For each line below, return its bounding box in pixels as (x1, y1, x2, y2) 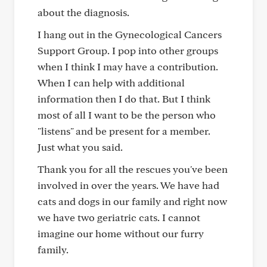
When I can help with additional (38, 76, 185, 89)
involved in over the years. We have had (38, 179, 219, 191)
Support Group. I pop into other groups (38, 44, 218, 57)
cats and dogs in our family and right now (38, 195, 227, 207)
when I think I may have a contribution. (38, 60, 218, 73)
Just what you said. (38, 141, 123, 153)
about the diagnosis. (38, 6, 129, 18)
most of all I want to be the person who (38, 108, 216, 121)
